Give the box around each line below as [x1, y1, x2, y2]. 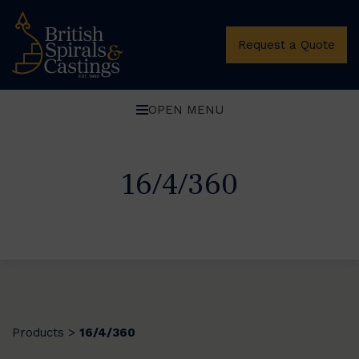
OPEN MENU [147, 102, 224, 117]
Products [12, 325, 64, 340]
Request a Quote [238, 37, 335, 52]
